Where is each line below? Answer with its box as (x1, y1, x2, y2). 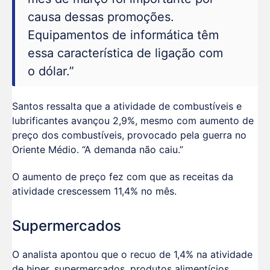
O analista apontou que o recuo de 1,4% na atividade (12, 248, 253, 261)
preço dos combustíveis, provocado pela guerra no (12, 128, 246, 141)
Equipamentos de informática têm (27, 28, 219, 43)
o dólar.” (27, 64, 74, 79)
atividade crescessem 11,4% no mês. (12, 184, 177, 197)
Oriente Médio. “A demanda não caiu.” (12, 143, 183, 155)
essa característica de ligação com (27, 46, 223, 61)
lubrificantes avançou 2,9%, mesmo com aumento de (12, 114, 254, 127)
